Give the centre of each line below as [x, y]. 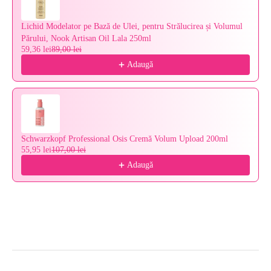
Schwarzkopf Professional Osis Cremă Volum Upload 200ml [125, 139]
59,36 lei [36, 49]
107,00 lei [69, 150]
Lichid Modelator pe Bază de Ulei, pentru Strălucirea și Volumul [132, 26]
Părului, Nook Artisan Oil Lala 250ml [86, 38]
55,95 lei [36, 150]
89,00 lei [67, 49]
